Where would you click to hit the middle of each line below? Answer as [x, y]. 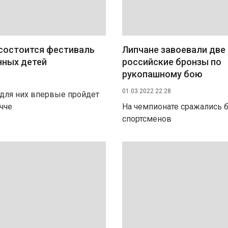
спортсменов [147, 119]
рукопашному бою [162, 74]
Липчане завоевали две [174, 50]
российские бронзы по [172, 62]
